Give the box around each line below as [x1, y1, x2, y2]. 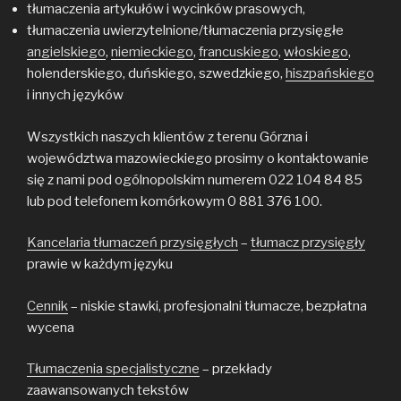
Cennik [27, 297, 68, 314]
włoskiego [284, 44, 348, 60]
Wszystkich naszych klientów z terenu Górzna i [27, 128, 308, 145]
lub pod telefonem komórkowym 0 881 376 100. [27, 192, 322, 209]
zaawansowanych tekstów [27, 382, 189, 398]
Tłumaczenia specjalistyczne [27, 361, 200, 377]
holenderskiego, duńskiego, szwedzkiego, [27, 65, 286, 81]
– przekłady [200, 361, 272, 377]
